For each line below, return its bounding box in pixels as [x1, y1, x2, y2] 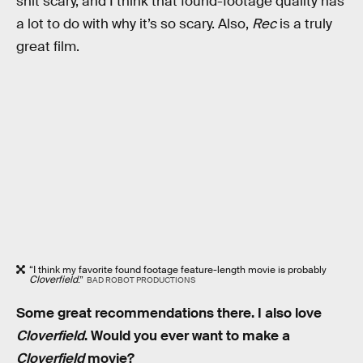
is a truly [276, 15, 332, 32]
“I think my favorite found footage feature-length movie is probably [29, 263, 327, 277]
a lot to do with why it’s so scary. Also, [16, 15, 252, 32]
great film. [16, 37, 79, 55]
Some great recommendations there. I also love [16, 304, 322, 322]
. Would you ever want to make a [84, 327, 290, 344]
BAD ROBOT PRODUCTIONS [86, 275, 195, 286]
